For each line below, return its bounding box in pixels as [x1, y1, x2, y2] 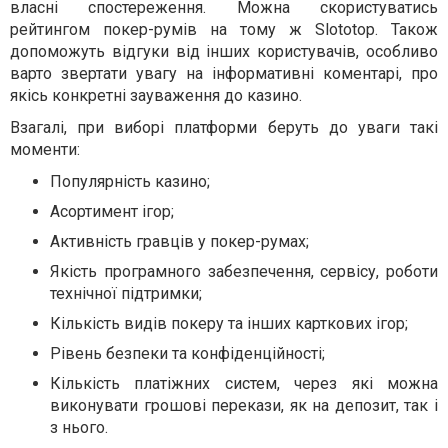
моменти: [10, 140, 80, 160]
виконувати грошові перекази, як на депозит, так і [50, 396, 438, 416]
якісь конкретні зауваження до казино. [10, 86, 302, 106]
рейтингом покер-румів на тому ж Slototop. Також [10, 20, 438, 40]
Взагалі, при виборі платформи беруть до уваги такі [10, 118, 438, 138]
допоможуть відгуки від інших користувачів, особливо [10, 42, 438, 62]
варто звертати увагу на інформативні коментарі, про [10, 64, 438, 84]
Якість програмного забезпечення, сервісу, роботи [50, 262, 438, 282]
